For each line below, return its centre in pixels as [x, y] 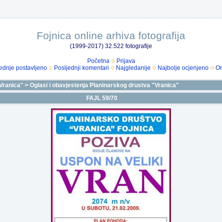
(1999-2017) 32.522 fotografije [111, 46]
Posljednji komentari [81, 68]
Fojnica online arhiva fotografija [111, 35]
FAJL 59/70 [102, 98]
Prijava [126, 61]
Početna [98, 61]
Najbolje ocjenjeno [183, 68]
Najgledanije [133, 68]
